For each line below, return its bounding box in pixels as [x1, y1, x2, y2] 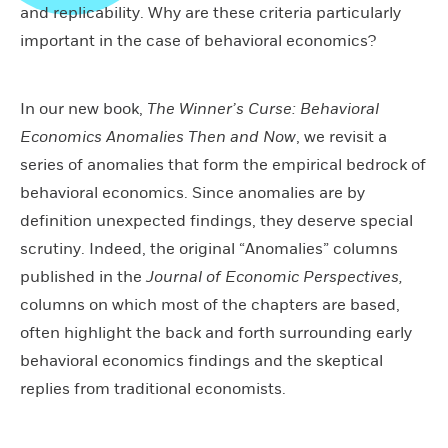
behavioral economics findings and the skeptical [20, 350, 383, 371]
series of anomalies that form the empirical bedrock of [20, 154, 426, 175]
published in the [20, 266, 146, 287]
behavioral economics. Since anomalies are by [20, 182, 365, 203]
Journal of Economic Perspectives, [146, 266, 403, 287]
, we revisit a [296, 126, 387, 147]
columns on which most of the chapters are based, [20, 294, 400, 315]
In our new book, [20, 98, 147, 119]
